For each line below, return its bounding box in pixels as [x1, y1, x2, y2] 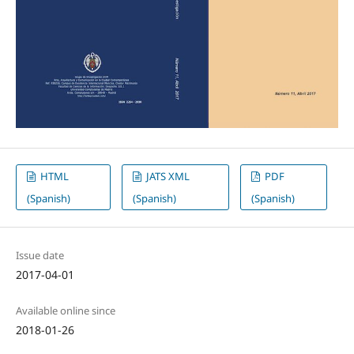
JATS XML [143, 169, 190, 184]
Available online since [15, 303, 115, 318]
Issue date [15, 247, 64, 262]
